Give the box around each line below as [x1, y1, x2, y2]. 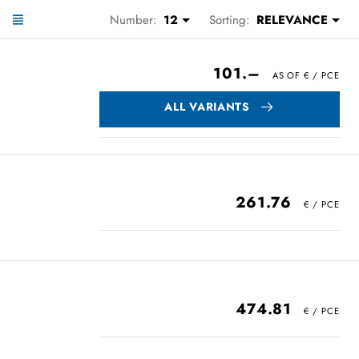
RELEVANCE [256, 10, 328, 29]
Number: [110, 10, 157, 29]
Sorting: [209, 10, 250, 29]
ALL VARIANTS [164, 98, 250, 115]
